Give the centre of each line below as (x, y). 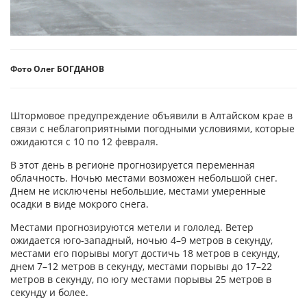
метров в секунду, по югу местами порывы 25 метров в (141, 279)
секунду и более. (51, 292)
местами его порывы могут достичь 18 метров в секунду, (145, 253)
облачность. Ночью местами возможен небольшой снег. (144, 177)
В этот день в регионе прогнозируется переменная (133, 164)
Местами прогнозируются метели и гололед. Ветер (132, 227)
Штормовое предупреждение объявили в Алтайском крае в (151, 115)
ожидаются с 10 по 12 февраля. (84, 141)
